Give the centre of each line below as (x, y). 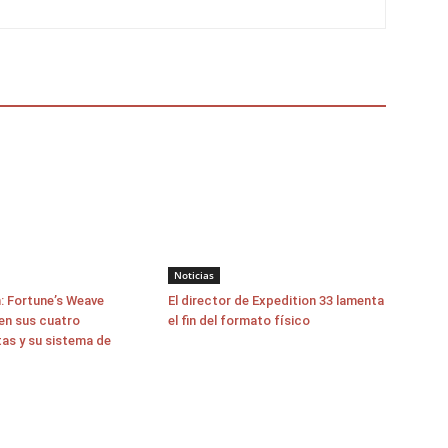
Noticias (194, 275)
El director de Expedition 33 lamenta (276, 300)
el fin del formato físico (239, 320)
